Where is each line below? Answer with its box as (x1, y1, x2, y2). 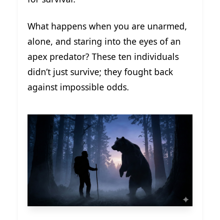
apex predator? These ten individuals (27, 50, 179, 62)
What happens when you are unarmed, (27, 20, 187, 32)
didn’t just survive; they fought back (27, 65, 173, 78)
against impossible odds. (27, 81, 129, 93)
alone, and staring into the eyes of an (27, 35, 181, 47)
